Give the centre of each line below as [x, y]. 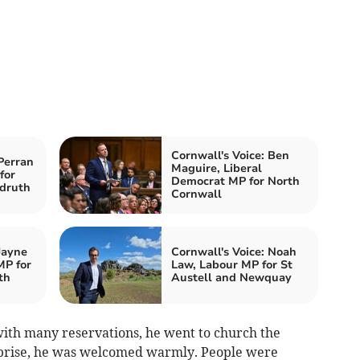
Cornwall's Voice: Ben [230, 156]
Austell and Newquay [231, 278]
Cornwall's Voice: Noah [234, 252]
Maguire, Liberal [217, 169]
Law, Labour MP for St [232, 265]
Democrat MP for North [235, 182]
